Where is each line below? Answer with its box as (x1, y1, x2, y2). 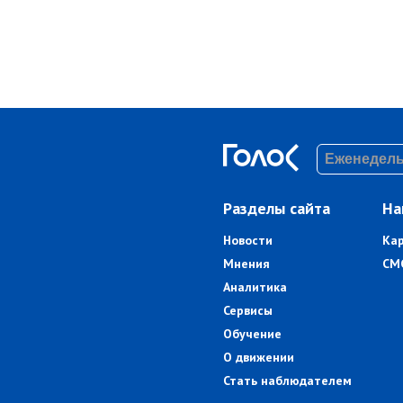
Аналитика (222, 279, 287, 296)
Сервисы (222, 302, 273, 319)
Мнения (222, 255, 270, 273)
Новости (222, 232, 273, 249)
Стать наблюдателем (222, 372, 352, 390)
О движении (222, 349, 294, 366)
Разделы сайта (222, 198, 330, 219)
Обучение (222, 326, 282, 343)
